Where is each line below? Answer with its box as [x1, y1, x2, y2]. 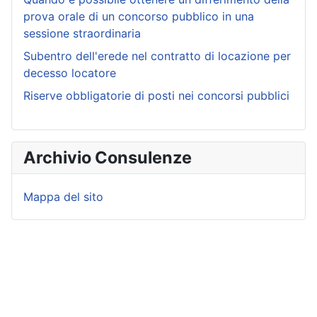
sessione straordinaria [23, 26, 141, 41]
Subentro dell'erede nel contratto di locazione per [23, 49, 291, 64]
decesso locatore [23, 66, 116, 81]
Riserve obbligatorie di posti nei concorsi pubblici [23, 88, 289, 103]
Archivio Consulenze [23, 147, 192, 168]
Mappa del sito [23, 190, 103, 204]
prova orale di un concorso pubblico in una [23, 9, 254, 24]
